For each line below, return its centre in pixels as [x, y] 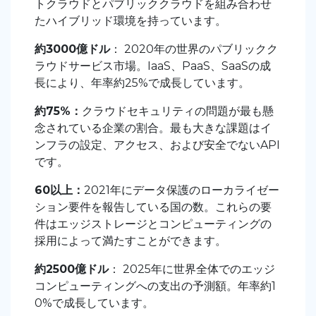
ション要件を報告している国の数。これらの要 [153, 207]
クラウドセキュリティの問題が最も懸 [178, 111]
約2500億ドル [72, 269]
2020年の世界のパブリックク [200, 49]
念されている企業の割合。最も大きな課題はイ [153, 128]
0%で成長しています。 [94, 303]
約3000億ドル [72, 49]
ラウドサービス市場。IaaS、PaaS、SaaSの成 [153, 66]
